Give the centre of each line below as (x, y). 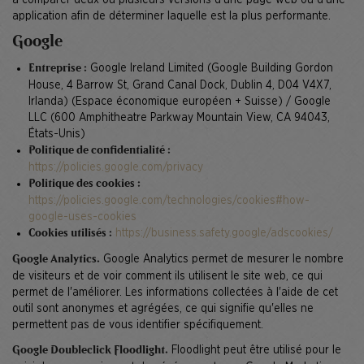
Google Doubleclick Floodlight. (90, 350)
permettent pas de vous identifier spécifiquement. (138, 325)
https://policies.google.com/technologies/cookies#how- (169, 200)
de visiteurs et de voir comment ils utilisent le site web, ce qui (167, 276)
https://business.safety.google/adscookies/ (224, 233)
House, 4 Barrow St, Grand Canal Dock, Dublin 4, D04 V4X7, (180, 85)
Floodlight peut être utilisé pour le (255, 350)
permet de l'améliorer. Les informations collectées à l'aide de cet (175, 292)
